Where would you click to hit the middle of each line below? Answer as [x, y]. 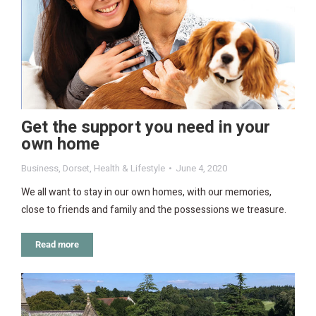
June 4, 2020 [201, 169]
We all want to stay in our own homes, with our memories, [146, 193]
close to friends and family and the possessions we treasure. [154, 210]
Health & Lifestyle [129, 169]
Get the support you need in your [146, 128]
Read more [57, 245]
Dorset [76, 169]
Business [40, 169]
